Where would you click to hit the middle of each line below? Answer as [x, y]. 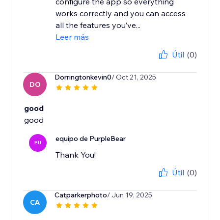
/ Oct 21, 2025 [134, 77]
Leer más [72, 37]
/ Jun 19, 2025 [130, 195]
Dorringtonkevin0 [83, 77]
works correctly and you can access [121, 14]
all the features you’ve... [98, 25]
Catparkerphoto [81, 195]
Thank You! [76, 155]
